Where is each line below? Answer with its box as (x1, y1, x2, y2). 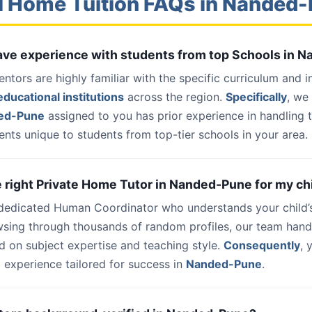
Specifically (226, 90, 287, 104)
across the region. (124, 90, 226, 104)
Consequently (224, 238, 300, 252)
